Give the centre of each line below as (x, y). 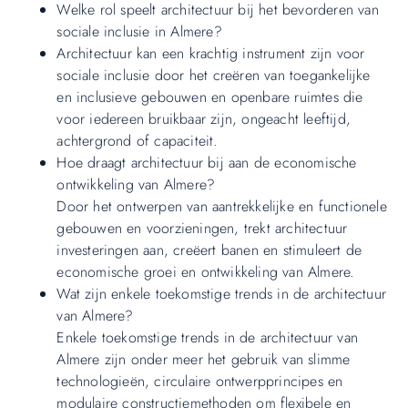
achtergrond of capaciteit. (138, 141)
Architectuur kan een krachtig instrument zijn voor (211, 54)
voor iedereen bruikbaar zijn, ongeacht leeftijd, (204, 119)
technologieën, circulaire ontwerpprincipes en (200, 382)
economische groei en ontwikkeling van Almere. (206, 272)
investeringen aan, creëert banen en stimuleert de (209, 250)
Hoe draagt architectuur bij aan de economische (207, 163)
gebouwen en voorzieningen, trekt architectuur (202, 229)
